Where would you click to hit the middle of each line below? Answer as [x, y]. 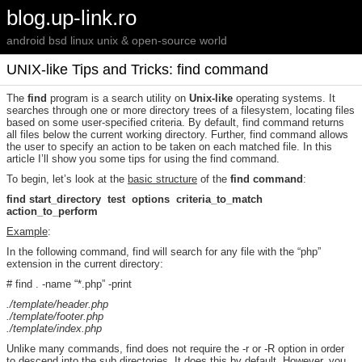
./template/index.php [54, 328]
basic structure [162, 179]
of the [214, 179]
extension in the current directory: [85, 264]
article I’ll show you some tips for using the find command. [143, 159]
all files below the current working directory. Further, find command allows [177, 135]
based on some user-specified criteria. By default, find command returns [175, 122]
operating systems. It [284, 98]
